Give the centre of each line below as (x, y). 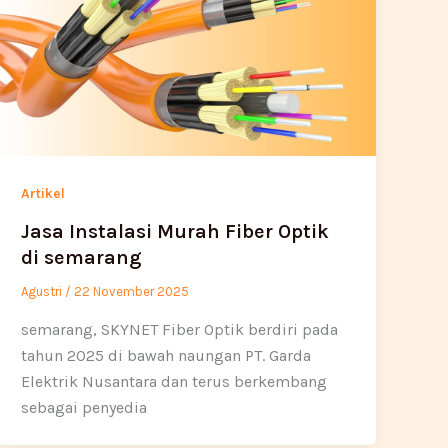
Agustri (43, 291)
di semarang (82, 257)
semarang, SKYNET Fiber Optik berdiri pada (180, 329)
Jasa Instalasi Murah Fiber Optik (175, 231)
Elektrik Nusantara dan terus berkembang (174, 381)
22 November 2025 (132, 291)
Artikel (43, 194)
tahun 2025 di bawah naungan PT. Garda (166, 355)
